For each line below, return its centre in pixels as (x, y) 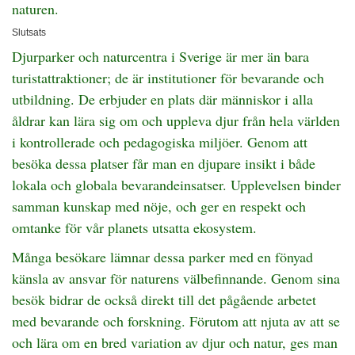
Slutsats (29, 32)
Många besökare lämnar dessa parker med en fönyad (162, 257)
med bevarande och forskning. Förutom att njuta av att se (176, 321)
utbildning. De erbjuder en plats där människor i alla (162, 99)
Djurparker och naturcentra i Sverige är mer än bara (160, 56)
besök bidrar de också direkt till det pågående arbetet (164, 300)
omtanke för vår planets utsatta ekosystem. (134, 227)
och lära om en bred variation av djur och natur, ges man (175, 342)
